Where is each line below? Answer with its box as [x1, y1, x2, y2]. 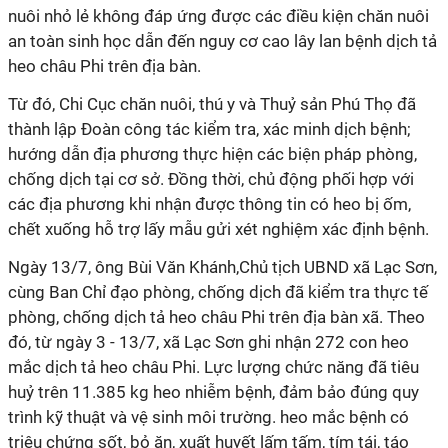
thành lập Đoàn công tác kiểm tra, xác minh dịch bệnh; [8, 119, 411, 139]
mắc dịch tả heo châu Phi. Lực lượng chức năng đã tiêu [8, 357, 419, 377]
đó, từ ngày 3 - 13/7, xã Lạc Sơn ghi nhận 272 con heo [8, 332, 409, 352]
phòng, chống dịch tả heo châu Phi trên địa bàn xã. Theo [8, 307, 425, 327]
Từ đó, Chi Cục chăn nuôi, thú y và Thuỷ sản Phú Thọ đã [8, 94, 416, 114]
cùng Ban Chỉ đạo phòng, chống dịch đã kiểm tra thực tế [8, 282, 428, 302]
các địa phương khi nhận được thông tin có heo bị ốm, [8, 194, 411, 214]
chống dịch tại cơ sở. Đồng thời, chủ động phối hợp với [8, 169, 414, 189]
